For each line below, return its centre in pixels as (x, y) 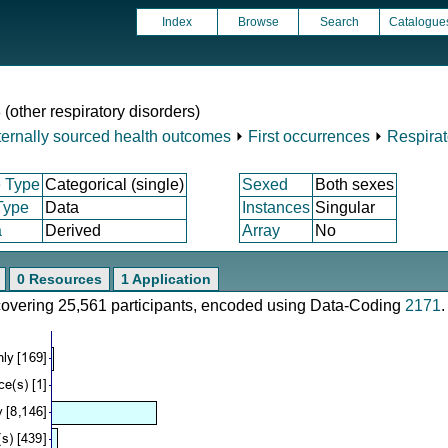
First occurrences (309, 136)
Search (339, 22)
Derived (73, 230)
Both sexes (354, 184)
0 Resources (59, 279)
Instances (276, 207)
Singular (345, 207)
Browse (258, 22)
